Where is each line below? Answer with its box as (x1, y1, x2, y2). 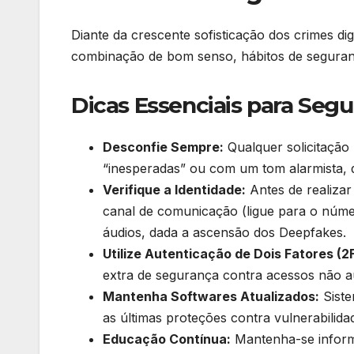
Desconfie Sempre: (103, 139, 224, 156)
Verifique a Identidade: (103, 182, 246, 198)
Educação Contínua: (103, 331, 231, 348)
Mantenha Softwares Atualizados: (103, 288, 319, 305)
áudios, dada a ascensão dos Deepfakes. (103, 224, 346, 241)
